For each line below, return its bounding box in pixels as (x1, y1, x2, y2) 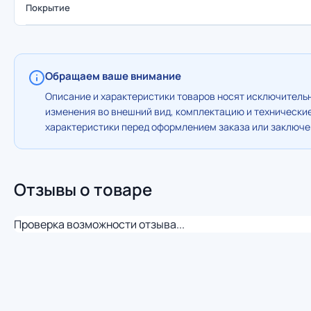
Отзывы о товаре (14, 178, 152, 201)
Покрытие (26, 1, 70, 14)
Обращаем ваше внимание (45, 69, 181, 83)
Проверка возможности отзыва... (14, 217, 185, 232)
